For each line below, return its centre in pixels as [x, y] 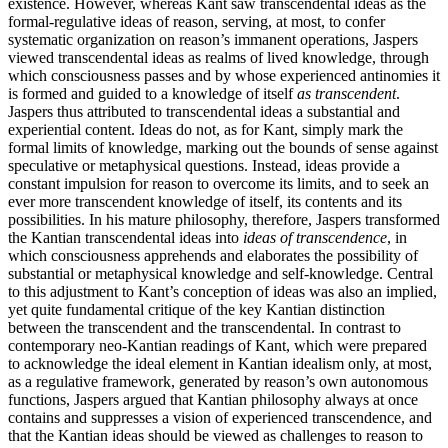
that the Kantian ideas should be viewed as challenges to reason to [215, 436]
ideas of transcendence [315, 238]
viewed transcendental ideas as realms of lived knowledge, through [218, 58]
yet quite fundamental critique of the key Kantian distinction [196, 310]
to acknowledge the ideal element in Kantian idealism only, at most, [220, 364]
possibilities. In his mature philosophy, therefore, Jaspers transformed [224, 220]
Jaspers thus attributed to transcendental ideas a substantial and [204, 112]
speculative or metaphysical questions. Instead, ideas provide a [204, 166]
